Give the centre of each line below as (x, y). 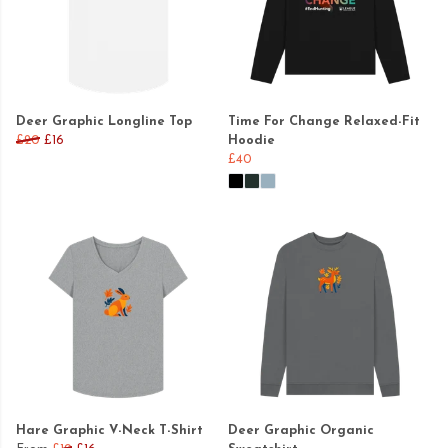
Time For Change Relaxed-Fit (324, 121)
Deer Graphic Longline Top (104, 121)
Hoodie (251, 140)
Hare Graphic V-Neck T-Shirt (109, 430)
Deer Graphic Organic (301, 430)
